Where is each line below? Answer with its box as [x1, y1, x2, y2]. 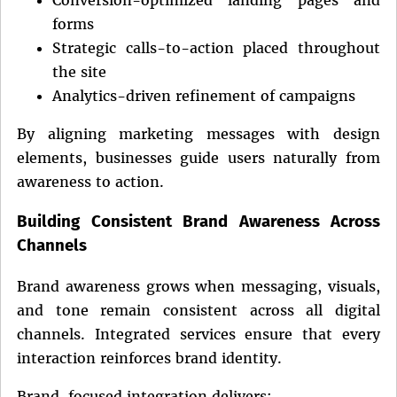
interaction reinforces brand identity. [17, 349, 282, 368]
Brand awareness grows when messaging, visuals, [17, 277, 380, 296]
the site [52, 62, 106, 81]
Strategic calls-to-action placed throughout [52, 38, 380, 57]
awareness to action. [17, 172, 164, 191]
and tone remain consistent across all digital [17, 301, 380, 320]
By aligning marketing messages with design [17, 124, 380, 143]
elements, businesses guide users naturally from [17, 148, 380, 167]
